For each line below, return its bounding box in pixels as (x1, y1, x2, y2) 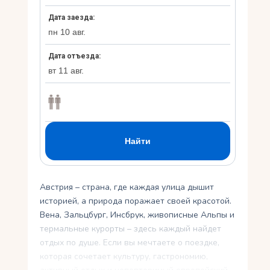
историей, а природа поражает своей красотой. (40, 195, 232, 207)
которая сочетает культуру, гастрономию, (40, 251, 209, 263)
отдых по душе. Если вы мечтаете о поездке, (40, 237, 220, 249)
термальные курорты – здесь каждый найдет (40, 223, 222, 235)
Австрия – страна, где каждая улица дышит (40, 181, 215, 193)
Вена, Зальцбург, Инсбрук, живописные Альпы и (40, 209, 235, 221)
